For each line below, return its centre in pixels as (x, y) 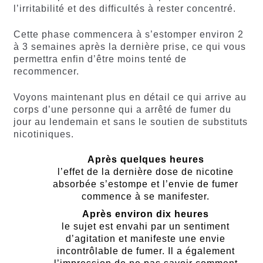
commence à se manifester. (146, 197)
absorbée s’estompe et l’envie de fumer (146, 184)
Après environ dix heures (146, 214)
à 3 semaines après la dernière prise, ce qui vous (129, 47)
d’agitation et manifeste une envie (146, 239)
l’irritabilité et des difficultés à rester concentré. (124, 9)
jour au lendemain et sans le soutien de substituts (130, 122)
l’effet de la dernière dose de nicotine (146, 172)
